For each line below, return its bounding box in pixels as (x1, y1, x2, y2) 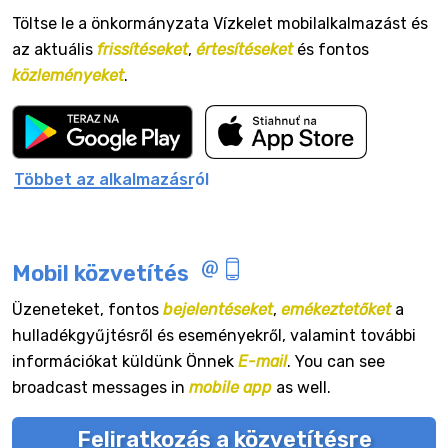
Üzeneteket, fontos (12, 300, 163, 319)
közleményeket (12, 66, 124, 85)
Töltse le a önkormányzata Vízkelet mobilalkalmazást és (12, 14, 428, 33)
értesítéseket (196, 40, 293, 59)
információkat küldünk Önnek (12, 352, 238, 371)
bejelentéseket (163, 300, 273, 319)
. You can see (287, 352, 385, 371)
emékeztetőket (281, 300, 391, 319)
